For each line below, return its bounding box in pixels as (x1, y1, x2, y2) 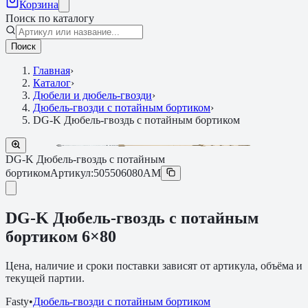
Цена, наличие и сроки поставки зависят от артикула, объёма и (5, 259, 302, 272)
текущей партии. (5, 272, 85, 284)
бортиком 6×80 (5, 227, 116, 245)
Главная (33, 65, 70, 76)
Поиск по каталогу (5, 12, 94, 24)
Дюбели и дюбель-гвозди (33, 89, 152, 101)
